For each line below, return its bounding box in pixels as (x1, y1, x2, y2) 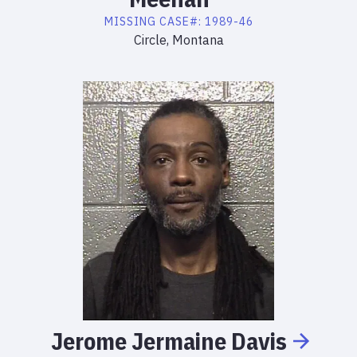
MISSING (104, 14, 156, 29)
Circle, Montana (133, 32, 224, 48)
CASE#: (159, 14, 205, 29)
